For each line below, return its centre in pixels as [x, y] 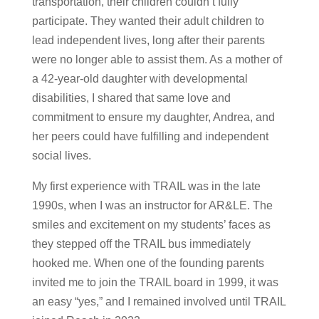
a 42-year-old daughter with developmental [140, 79]
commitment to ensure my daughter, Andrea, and [153, 117]
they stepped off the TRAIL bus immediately [141, 244]
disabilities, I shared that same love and [131, 98]
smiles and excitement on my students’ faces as [151, 225]
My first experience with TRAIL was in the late [146, 187]
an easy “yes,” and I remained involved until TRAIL [158, 302]
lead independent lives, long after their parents [148, 41]
